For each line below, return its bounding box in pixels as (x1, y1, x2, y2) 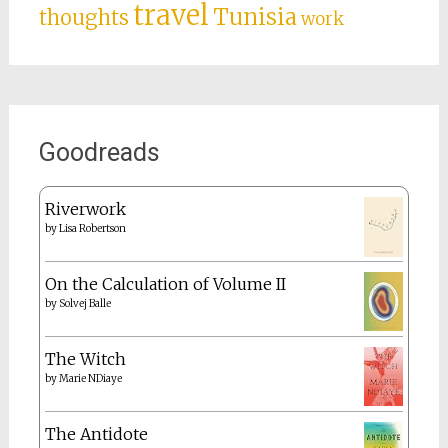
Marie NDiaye (58, 371, 122, 385)
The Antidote (44, 423, 148, 444)
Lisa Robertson (58, 221, 126, 235)
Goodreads (38, 137, 160, 167)
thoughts (38, 4, 129, 31)
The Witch (44, 348, 126, 369)
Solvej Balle (58, 296, 111, 310)
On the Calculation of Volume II (44, 273, 286, 294)
